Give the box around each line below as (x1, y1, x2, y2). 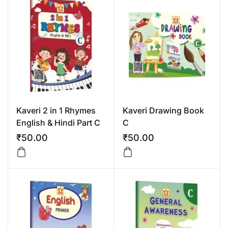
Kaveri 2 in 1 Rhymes (16, 105, 96, 116)
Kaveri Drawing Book (122, 105, 204, 116)
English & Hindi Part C (16, 118, 100, 128)
